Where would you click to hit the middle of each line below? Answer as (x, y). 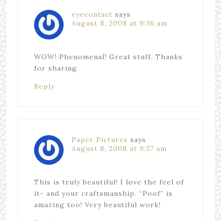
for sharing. (56, 68)
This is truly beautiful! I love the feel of (109, 182)
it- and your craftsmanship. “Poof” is (103, 193)
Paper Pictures (99, 140)
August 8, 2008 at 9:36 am (119, 23)
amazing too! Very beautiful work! (97, 205)
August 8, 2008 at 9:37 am (119, 148)
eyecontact (92, 14)
